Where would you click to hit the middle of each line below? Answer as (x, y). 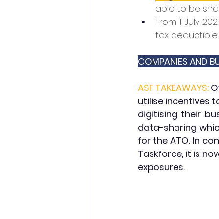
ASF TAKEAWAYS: (174, 88)
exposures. (161, 167)
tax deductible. (187, 35)
